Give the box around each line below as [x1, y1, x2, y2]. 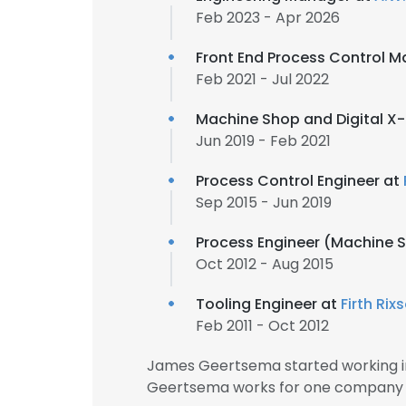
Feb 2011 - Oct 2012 [196, 315, 329, 336]
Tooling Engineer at [196, 294, 341, 314]
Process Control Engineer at [196, 170, 403, 191]
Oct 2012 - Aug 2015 [196, 254, 333, 275]
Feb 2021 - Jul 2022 [196, 69, 329, 90]
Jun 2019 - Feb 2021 [196, 130, 331, 151]
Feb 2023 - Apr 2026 [196, 7, 340, 28]
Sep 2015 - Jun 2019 [196, 192, 332, 213]
